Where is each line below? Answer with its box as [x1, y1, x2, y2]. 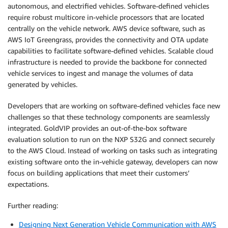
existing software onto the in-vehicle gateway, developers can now [8, 157, 218, 166]
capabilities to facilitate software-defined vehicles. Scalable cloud [8, 46, 213, 55]
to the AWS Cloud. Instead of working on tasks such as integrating [8, 146, 217, 155]
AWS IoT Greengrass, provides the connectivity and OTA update [8, 35, 208, 44]
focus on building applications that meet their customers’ [8, 168, 189, 178]
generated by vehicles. [8, 80, 77, 89]
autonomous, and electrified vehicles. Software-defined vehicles [8, 2, 209, 11]
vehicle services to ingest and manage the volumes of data [8, 69, 193, 78]
